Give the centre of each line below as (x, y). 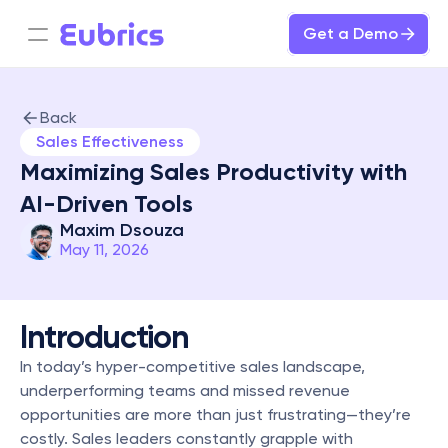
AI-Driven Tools (106, 203)
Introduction (104, 337)
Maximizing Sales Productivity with (213, 171)
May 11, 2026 (104, 249)
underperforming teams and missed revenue (185, 390)
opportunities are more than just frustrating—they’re (215, 414)
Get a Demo (350, 33)
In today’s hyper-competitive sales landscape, (192, 366)
